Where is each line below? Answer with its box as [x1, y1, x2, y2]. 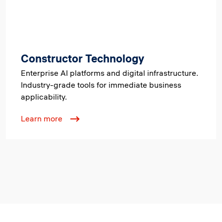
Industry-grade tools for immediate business [21, 80, 181, 90]
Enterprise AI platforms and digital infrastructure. [21, 68, 198, 78]
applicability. [21, 92, 67, 102]
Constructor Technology [21, 52, 144, 65]
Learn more [21, 113, 62, 123]
